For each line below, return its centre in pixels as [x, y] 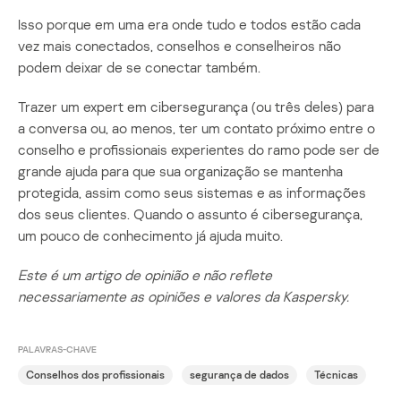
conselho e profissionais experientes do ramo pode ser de [199, 149]
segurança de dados [239, 375]
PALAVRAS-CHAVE [57, 349]
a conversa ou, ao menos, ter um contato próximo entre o [196, 128]
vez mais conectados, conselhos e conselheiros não [179, 45]
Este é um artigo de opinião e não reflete [145, 274]
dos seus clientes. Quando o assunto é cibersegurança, [190, 213]
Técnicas [336, 375]
